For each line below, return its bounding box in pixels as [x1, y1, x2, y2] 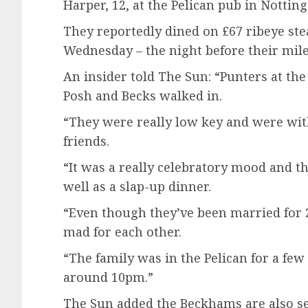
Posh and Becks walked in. [63, 87, 222, 104]
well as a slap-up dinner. [63, 178, 211, 195]
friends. [63, 133, 109, 150]
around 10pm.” [63, 269, 153, 286]
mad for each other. [63, 223, 181, 241]
